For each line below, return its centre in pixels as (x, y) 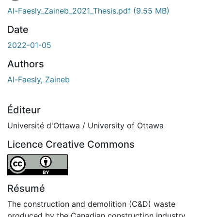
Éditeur (24, 110)
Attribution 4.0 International (57, 159)
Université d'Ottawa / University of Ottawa (85, 125)
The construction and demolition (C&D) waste (91, 204)
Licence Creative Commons (71, 144)
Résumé (26, 188)
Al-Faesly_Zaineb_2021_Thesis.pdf (70, 10)
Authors (26, 64)
